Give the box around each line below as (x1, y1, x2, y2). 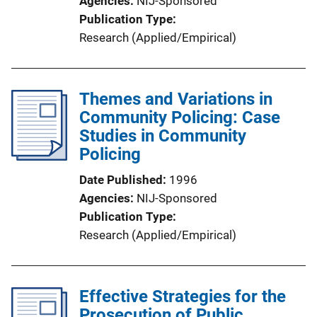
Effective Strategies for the (79, 287, 286, 306)
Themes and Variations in (79, 89, 272, 109)
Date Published (79, 173, 163, 187)
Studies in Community (79, 126, 246, 146)
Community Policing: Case (79, 108, 280, 127)
